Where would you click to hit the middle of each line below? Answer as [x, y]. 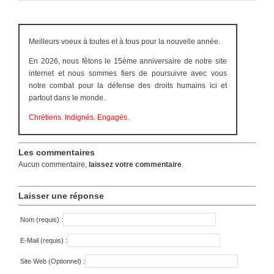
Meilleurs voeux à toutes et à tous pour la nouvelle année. [124, 42]
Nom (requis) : [42, 220]
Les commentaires [57, 153]
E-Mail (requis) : [44, 241]
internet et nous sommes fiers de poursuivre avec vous [128, 74]
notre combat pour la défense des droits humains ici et [128, 86]
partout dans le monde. [67, 98]
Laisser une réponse [61, 196]
